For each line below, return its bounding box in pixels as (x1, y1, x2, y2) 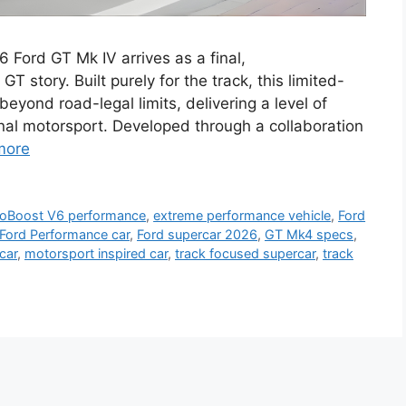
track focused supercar (175, 246, 315, 262)
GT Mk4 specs (265, 227, 353, 243)
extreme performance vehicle (153, 208, 332, 224)
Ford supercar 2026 (137, 227, 257, 243)
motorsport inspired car (24, 246, 168, 262)
